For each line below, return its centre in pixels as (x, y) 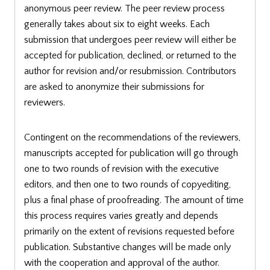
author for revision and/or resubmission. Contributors (130, 71)
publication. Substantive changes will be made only (127, 247)
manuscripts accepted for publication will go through (131, 153)
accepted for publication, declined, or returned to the (130, 56)
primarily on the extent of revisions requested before (129, 232)
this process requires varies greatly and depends (121, 216)
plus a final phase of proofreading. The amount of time (134, 200)
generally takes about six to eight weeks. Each (117, 24)
